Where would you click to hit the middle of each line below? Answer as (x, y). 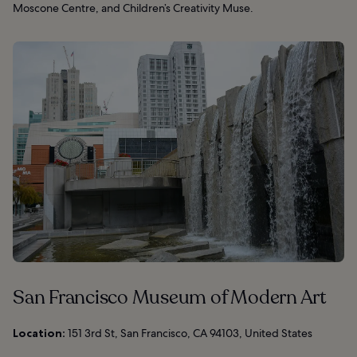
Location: (39, 333)
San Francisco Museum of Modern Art (170, 298)
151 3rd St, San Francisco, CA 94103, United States (189, 333)
